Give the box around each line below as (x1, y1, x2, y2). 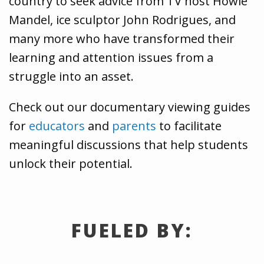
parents (112, 118, 156, 134)
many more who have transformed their (9, 31, 235, 47)
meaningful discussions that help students (9, 137, 248, 153)
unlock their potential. (9, 156, 133, 171)
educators (29, 118, 85, 134)
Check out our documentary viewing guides (9, 99, 250, 115)
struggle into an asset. (9, 68, 134, 84)
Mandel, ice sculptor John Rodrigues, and (9, 12, 236, 28)
